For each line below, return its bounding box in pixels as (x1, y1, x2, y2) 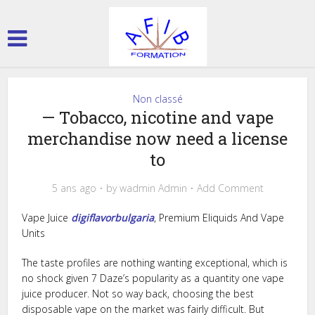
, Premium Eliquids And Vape (154, 211, 285, 224)
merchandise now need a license (27, 127, 288, 150)
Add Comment (196, 181, 264, 195)
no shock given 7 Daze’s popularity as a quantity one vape (22, 271, 285, 285)
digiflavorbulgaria (71, 211, 155, 224)
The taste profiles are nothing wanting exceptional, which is (22, 256, 288, 269)
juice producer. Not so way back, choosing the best (22, 287, 255, 300)
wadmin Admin (119, 181, 187, 195)
